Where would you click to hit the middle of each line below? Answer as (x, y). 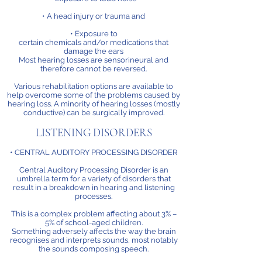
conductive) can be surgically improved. (94, 113)
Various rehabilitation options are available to (94, 86)
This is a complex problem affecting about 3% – (94, 214)
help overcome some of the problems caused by (94, 95)
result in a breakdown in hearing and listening (94, 187)
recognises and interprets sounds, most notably (94, 240)
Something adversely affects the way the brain (94, 231)
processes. (94, 196)
